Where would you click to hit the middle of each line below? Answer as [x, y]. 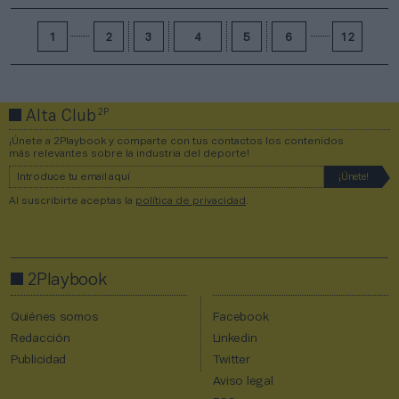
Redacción [41, 338]
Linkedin [235, 338]
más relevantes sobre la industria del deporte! [129, 153]
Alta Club [61, 117]
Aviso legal [243, 381]
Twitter [231, 360]
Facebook [240, 317]
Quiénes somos [55, 317]
